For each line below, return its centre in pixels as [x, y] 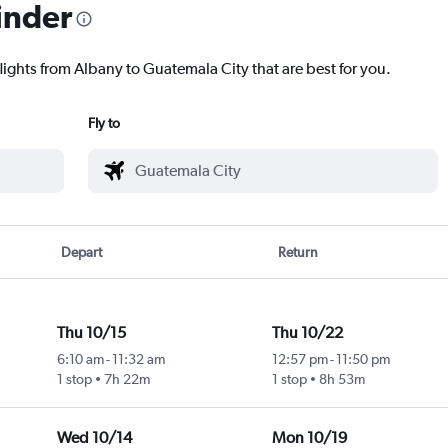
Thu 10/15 [91, 333]
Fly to [104, 123]
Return [297, 252]
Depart [82, 252]
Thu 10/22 [307, 333]
